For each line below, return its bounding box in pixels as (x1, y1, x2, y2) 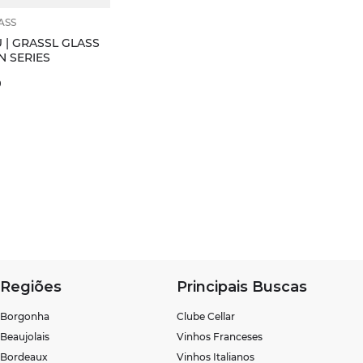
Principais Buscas (176, 277, 307, 296)
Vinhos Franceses (176, 330, 263, 343)
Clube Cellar (176, 310, 235, 322)
